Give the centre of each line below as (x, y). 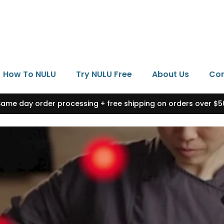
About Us (170, 74)
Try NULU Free (104, 74)
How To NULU (29, 74)
